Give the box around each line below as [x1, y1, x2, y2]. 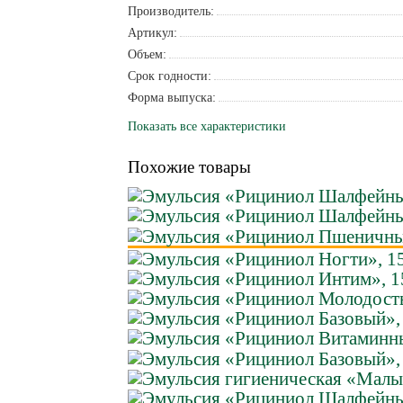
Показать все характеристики [127, 119, 286, 133]
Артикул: [127, 25, 177, 40]
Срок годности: [127, 68, 211, 83]
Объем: [127, 47, 166, 61]
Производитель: [127, 4, 214, 18]
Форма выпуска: [127, 90, 216, 104]
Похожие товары [127, 157, 251, 176]
